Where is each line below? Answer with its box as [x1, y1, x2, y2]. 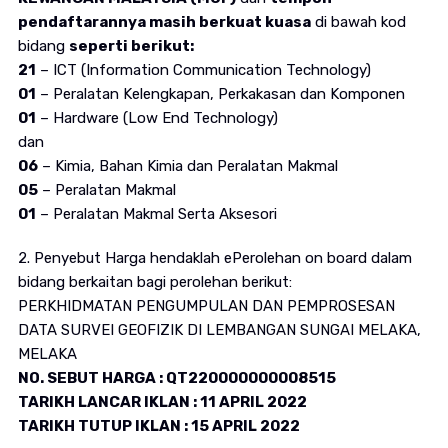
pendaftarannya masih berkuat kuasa [17, 13, 311, 32]
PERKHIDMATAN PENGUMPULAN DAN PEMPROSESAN [17, 297, 395, 316]
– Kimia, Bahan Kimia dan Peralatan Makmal [37, 157, 338, 176]
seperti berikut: [68, 37, 194, 56]
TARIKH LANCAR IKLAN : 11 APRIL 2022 [17, 393, 307, 412]
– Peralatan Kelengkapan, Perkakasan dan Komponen [35, 85, 405, 104]
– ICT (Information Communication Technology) [35, 61, 371, 80]
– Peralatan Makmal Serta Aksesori [35, 205, 277, 224]
